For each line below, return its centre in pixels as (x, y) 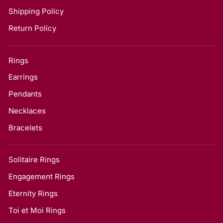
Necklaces (27, 111)
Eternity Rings (33, 193)
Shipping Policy (36, 11)
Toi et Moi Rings (37, 210)
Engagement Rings (42, 177)
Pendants (25, 94)
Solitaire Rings (34, 160)
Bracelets (25, 127)
